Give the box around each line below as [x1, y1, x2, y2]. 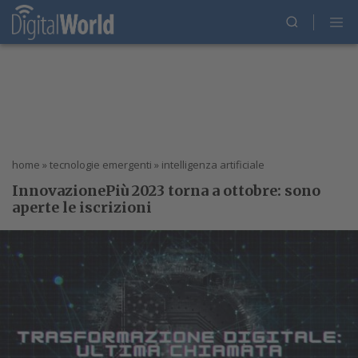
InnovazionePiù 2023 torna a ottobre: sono [12, 181, 320, 200]
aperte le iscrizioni [12, 198, 152, 217]
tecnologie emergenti [50, 157, 152, 172]
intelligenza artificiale [161, 157, 265, 172]
